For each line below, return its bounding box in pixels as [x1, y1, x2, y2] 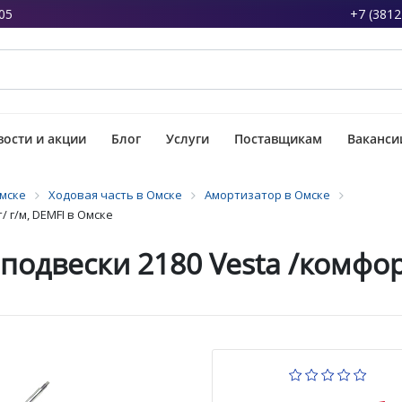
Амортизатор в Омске [205, 187, 330, 203]
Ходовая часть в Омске [48, 187, 182, 203]
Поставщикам [234, 130, 322, 147]
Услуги [166, 130, 209, 147]
